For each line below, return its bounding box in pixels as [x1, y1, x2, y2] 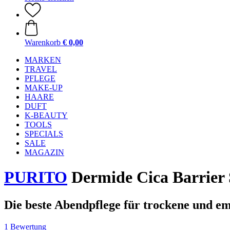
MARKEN [25, 55, 61, 64]
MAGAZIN [25, 148, 64, 157]
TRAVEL [25, 65, 57, 73]
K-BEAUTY [25, 111, 68, 120]
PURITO [4, 168, 67, 187]
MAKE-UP [25, 83, 63, 92]
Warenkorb [25, 38, 61, 47]
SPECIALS [25, 129, 63, 138]
